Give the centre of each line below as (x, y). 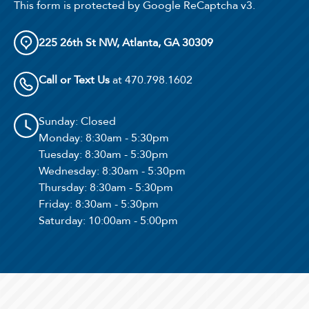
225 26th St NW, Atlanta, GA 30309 (126, 42)
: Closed (96, 121)
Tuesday (59, 154)
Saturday (61, 220)
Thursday (61, 187)
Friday (54, 204)
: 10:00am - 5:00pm (130, 220)
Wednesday (68, 171)
